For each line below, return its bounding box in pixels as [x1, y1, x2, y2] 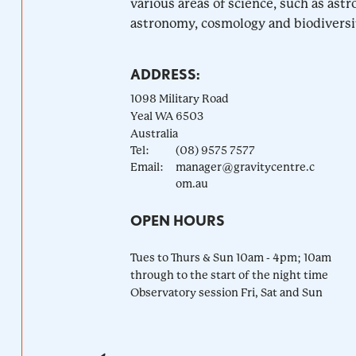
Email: [130, 160, 164, 173]
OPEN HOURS [130, 211, 225, 229]
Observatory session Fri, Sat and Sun [130, 285, 323, 299]
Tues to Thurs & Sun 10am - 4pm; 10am [130, 250, 331, 264]
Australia [130, 126, 178, 140]
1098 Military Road [130, 91, 229, 105]
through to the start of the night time [130, 268, 328, 281]
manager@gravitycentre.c [175, 160, 315, 173]
